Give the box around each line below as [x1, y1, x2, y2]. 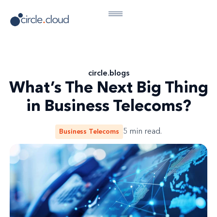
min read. [129, 128, 162, 136]
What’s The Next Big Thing [9, 77, 208, 97]
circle [88, 68, 108, 78]
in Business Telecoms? [26, 96, 191, 115]
